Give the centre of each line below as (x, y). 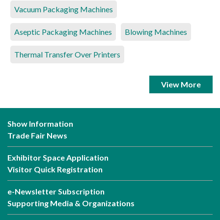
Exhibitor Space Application (58, 158)
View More (181, 84)
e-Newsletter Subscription (56, 192)
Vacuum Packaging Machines (64, 9)
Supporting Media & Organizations (71, 203)
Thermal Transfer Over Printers (67, 55)
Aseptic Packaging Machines (63, 32)
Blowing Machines (156, 32)
